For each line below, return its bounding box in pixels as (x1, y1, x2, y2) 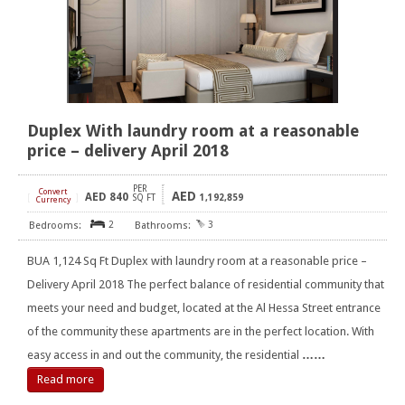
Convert (39, 187, 67, 197)
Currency (35, 195, 71, 205)
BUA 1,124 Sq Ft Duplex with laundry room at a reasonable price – (27, 254, 367, 268)
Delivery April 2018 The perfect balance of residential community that (27, 278, 384, 292)
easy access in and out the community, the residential (27, 348, 302, 363)
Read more (37, 372, 94, 387)
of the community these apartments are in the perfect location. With (27, 325, 374, 339)
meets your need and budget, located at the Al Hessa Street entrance (27, 301, 381, 316)
